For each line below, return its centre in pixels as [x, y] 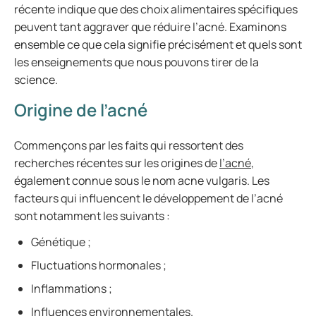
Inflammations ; [72, 288]
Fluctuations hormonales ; [99, 265]
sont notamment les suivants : [92, 216]
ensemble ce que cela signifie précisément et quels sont [158, 44]
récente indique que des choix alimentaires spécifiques [156, 9]
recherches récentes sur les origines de [117, 163]
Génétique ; [61, 242]
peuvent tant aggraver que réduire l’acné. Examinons [150, 27]
